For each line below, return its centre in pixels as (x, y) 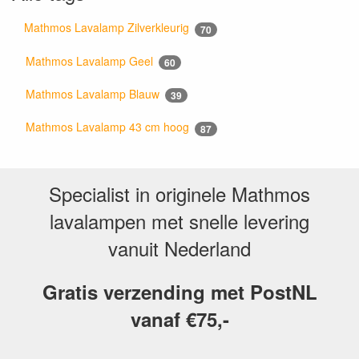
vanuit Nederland (179, 248)
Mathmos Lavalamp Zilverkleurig (108, 28)
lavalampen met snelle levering (179, 220)
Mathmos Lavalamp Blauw (94, 93)
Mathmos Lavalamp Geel (91, 61)
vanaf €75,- (179, 319)
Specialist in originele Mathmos (179, 193)
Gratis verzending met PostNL (179, 291)
